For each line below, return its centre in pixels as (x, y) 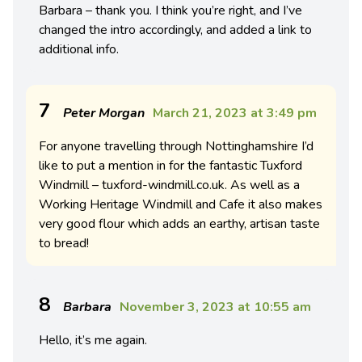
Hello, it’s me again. (93, 341)
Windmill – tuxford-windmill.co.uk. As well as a (169, 185)
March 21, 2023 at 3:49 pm (235, 114)
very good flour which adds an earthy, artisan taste (179, 224)
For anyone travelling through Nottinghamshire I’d (176, 147)
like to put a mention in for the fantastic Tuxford (170, 166)
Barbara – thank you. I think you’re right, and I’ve (170, 11)
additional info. (79, 50)
